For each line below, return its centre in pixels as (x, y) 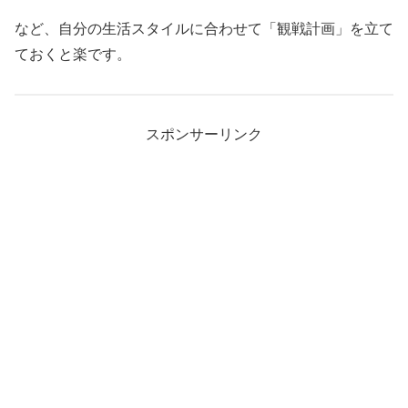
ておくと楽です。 (73, 55)
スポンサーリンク (204, 135)
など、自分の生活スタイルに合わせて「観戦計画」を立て (204, 29)
